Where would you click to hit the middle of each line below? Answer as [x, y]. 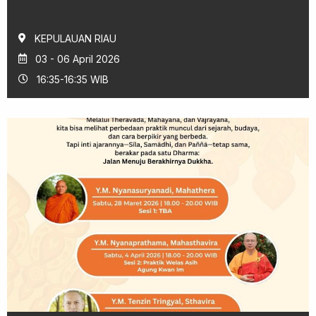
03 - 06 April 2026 [78, 59]
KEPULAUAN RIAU [75, 38]
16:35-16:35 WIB [73, 79]
